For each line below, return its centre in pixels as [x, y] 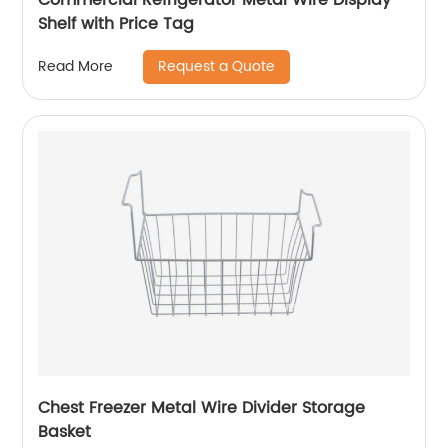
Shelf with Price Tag [116, 23]
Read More [76, 67]
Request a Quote [217, 66]
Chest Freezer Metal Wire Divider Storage [202, 407]
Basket [65, 431]
